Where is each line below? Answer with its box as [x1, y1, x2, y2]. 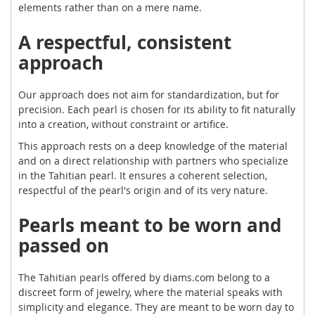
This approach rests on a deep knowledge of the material [18, 139, 288, 153]
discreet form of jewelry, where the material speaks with [18, 285, 283, 299]
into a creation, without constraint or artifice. [18, 117, 229, 131]
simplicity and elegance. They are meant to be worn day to [18, 300, 294, 314]
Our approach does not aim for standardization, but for [18, 87, 279, 101]
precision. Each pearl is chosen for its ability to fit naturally [18, 102, 295, 116]
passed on [18, 232, 109, 258]
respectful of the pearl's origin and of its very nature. [18, 183, 268, 197]
